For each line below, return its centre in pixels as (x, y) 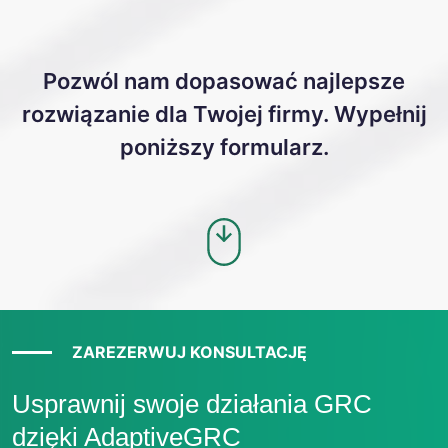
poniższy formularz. (224, 147)
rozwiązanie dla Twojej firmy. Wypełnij (224, 114)
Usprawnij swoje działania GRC (192, 404)
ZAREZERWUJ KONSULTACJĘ (189, 352)
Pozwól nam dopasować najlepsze (224, 81)
